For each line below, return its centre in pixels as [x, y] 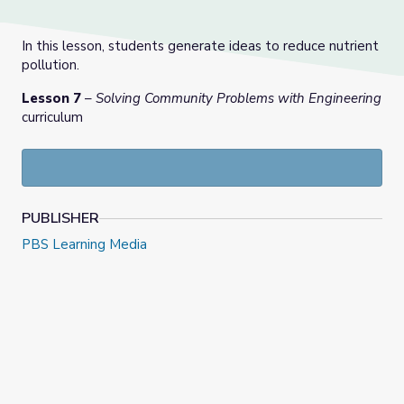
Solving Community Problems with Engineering [237, 99]
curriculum [52, 118]
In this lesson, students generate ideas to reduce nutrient [200, 46]
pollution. [52, 65]
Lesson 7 [51, 99]
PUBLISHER [60, 219]
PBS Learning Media [84, 245]
